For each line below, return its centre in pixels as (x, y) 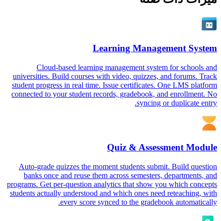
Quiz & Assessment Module (162, 147)
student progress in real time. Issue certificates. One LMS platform (114, 85)
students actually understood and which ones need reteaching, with (113, 193)
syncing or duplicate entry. (177, 103)
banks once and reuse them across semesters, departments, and (120, 175)
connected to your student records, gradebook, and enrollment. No (114, 94)
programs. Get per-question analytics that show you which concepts (112, 184)
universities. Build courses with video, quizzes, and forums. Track (115, 76)
